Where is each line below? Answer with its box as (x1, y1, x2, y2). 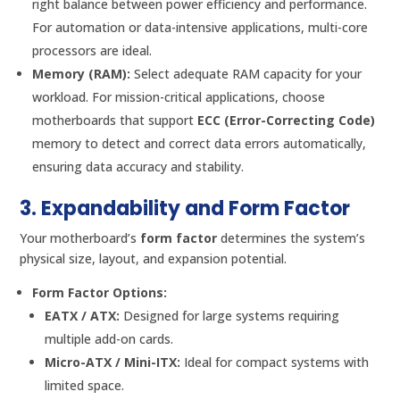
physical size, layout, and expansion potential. (20, 250, 287, 268)
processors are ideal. (32, 42, 153, 60)
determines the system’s (217, 229, 366, 247)
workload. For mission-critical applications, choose (32, 88, 326, 106)
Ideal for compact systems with (180, 354, 370, 371)
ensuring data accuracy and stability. (32, 158, 245, 176)
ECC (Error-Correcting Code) (197, 112, 376, 129)
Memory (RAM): (32, 65, 131, 83)
